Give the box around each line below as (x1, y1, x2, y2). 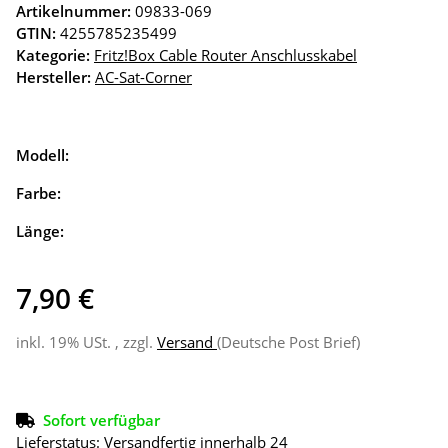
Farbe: (16, 183, 65, 204)
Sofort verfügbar (43, 410, 160, 431)
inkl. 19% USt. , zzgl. (16, 332, 157, 353)
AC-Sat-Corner (95, 67, 192, 88)
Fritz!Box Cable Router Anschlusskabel (94, 45, 357, 66)
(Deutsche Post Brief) (217, 332, 360, 353)
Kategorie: (16, 45, 94, 66)
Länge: (16, 221, 68, 242)
